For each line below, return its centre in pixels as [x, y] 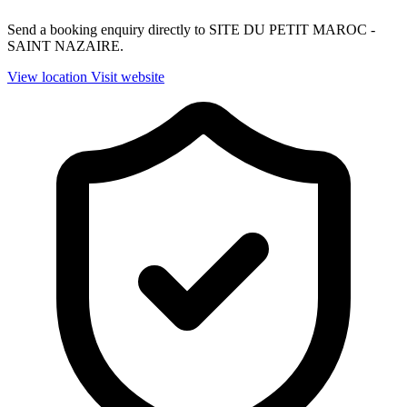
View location [47, 77]
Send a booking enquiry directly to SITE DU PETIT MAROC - [191, 30]
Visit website [128, 77]
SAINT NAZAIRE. [65, 46]
